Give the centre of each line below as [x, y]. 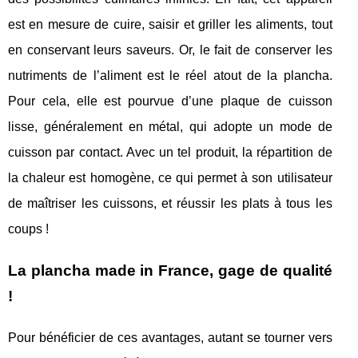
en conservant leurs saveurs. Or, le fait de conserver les [170, 50]
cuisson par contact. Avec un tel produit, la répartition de [170, 153]
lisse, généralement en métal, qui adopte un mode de [170, 127]
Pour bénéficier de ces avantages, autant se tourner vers [170, 338]
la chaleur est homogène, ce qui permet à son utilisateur [170, 178]
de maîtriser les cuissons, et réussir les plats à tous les [170, 204]
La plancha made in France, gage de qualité [170, 271]
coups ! [28, 229]
